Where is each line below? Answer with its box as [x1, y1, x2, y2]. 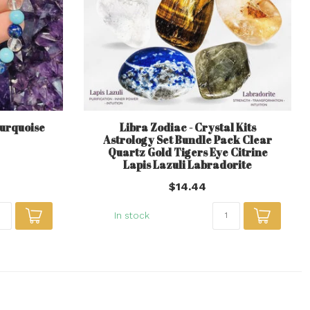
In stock [113, 210, 149, 221]
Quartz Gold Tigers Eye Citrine [107, 145, 268, 159]
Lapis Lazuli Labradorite [123, 157, 252, 172]
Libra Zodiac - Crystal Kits [119, 120, 256, 134]
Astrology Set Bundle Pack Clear [103, 132, 272, 147]
